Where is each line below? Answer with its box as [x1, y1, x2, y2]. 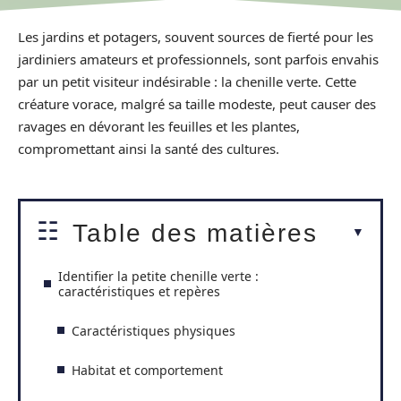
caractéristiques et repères [58, 282, 220, 300]
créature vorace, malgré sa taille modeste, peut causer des [18, 95, 376, 114]
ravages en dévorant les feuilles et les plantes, [18, 117, 300, 136]
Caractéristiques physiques [72, 321, 235, 339]
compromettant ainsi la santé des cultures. [18, 140, 279, 158]
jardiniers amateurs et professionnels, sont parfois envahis [18, 50, 379, 69]
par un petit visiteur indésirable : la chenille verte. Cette [18, 73, 356, 91]
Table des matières [73, 218, 318, 247]
